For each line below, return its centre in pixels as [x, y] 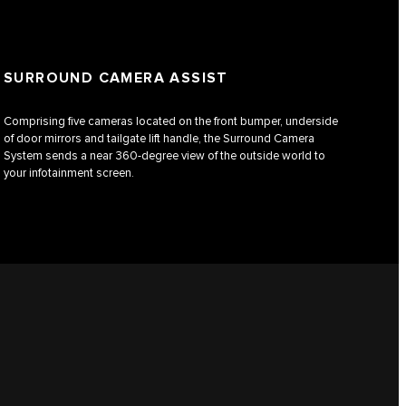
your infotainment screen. [69, 174]
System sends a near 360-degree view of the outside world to [164, 156]
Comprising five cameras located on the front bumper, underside [171, 122]
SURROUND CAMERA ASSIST [116, 79]
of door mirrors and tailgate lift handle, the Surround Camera [159, 139]
